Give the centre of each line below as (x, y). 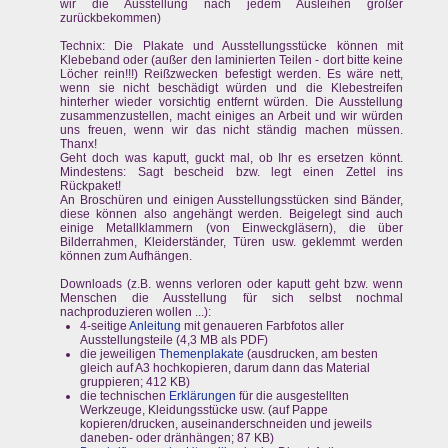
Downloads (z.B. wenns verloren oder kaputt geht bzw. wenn (232, 284)
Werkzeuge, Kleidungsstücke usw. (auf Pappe (204, 410)
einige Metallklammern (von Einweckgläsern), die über (232, 228)
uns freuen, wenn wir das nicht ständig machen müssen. (232, 130)
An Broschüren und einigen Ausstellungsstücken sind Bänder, (232, 200)
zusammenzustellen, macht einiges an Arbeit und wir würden (232, 116)
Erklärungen (202, 396)
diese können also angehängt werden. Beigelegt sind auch (232, 214)
